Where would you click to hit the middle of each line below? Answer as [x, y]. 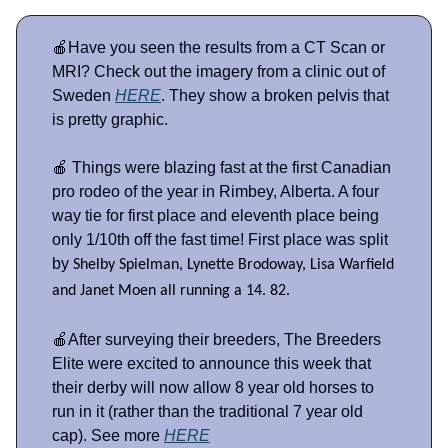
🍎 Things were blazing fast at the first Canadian [221, 168]
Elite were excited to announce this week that [211, 364]
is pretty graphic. [110, 120]
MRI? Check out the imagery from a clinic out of [218, 72]
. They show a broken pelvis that [275, 96]
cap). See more [108, 436]
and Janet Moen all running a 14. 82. [171, 291]
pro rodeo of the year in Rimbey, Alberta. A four [215, 192]
